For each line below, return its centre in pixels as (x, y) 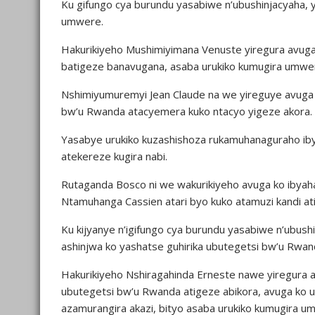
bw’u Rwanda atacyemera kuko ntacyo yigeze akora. (187, 111)
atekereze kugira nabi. (114, 156)
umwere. (82, 21)
